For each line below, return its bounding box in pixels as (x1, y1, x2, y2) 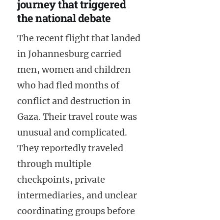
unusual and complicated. (17, 126, 127, 138)
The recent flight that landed (17, 32, 140, 44)
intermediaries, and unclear (17, 189, 137, 201)
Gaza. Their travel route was (17, 110, 137, 122)
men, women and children (17, 63, 131, 75)
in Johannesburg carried (17, 48, 121, 59)
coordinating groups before (17, 205, 135, 217)
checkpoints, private (17, 173, 105, 185)
